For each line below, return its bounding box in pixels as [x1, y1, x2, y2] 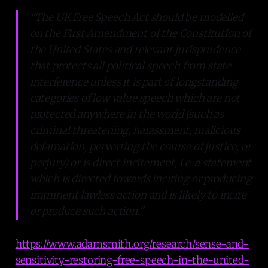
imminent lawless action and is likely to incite [29, 188, 246, 202]
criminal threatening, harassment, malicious [29, 123, 240, 137]
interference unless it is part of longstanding [29, 75, 238, 89]
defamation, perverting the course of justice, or [29, 139, 251, 153]
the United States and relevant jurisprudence [29, 42, 241, 56]
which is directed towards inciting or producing [29, 172, 252, 185]
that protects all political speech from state [29, 59, 232, 72]
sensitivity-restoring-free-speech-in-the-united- [15, 253, 249, 267]
